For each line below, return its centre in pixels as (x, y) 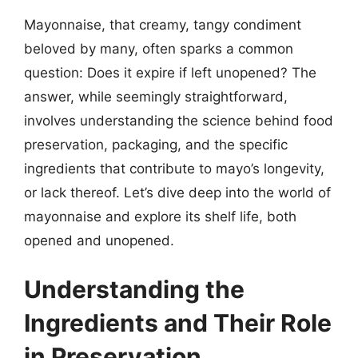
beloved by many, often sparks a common (159, 48)
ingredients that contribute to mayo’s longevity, (174, 168)
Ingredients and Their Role (178, 323)
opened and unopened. (99, 240)
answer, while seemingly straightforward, (156, 96)
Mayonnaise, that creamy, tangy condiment (163, 24)
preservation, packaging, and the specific (156, 144)
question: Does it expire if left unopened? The (170, 72)
